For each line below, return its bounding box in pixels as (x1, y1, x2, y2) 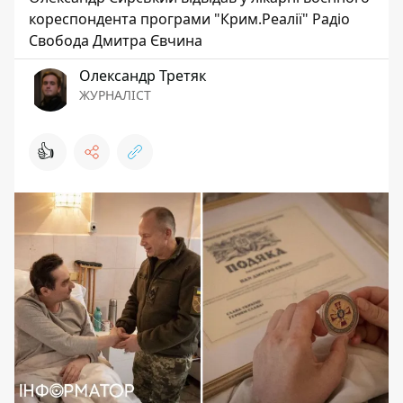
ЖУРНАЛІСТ (79, 86, 151, 103)
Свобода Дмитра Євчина (29, 31, 202, 50)
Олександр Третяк (79, 66, 206, 85)
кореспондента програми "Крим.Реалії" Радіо (29, 9, 350, 29)
